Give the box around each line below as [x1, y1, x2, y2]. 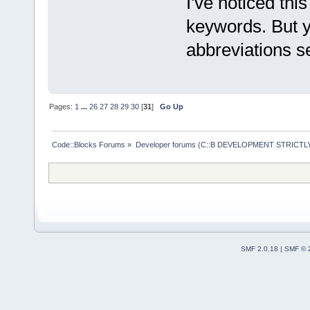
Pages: [49, 102, 75, 111]
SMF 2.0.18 [240, 245, 278, 253]
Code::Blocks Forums [52, 140, 126, 149]
